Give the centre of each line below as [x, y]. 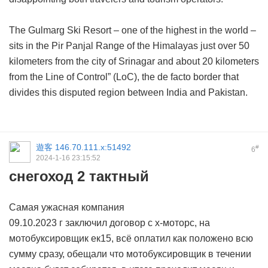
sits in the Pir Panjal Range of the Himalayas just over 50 [129, 46]
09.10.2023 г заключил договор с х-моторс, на [109, 223]
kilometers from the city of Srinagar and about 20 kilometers [134, 62]
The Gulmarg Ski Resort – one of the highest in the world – [133, 31]
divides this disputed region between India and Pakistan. [128, 93]
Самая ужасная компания [67, 208]
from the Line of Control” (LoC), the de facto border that [124, 77]
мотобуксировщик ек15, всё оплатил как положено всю [131, 239]
